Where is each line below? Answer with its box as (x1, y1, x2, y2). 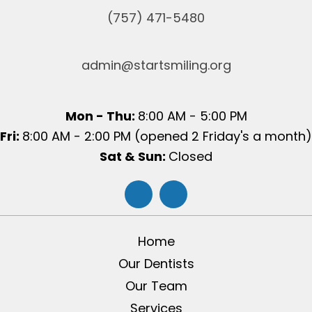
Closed (169, 147, 212, 165)
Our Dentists (118, 254, 194, 272)
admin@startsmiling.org (81, 56, 231, 74)
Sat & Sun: (100, 147, 169, 165)
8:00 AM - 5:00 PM (137, 107, 247, 125)
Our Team (125, 276, 187, 295)
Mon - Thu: (65, 107, 138, 125)
